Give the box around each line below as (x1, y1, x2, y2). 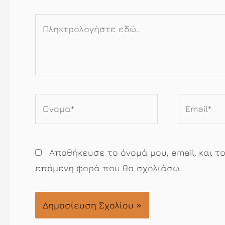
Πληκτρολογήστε (35, 16, 108, 27)
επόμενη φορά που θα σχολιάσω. (35, 163, 181, 174)
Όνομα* (35, 95, 66, 106)
